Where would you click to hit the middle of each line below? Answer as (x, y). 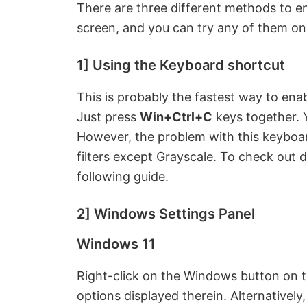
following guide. (123, 176)
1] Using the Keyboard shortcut (181, 65)
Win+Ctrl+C (176, 117)
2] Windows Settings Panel (166, 214)
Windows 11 (116, 244)
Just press (108, 117)
